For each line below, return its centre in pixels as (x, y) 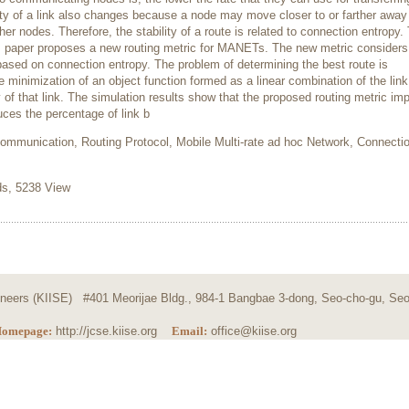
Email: (189, 331)
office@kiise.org (254, 331)
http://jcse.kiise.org (112, 331)
